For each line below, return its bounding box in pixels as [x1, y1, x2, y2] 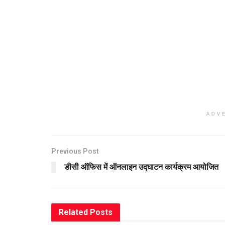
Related [59, 207, 88, 217]
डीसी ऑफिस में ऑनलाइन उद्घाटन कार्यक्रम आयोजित [64, 162, 218, 172]
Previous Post [51, 147, 99, 155]
